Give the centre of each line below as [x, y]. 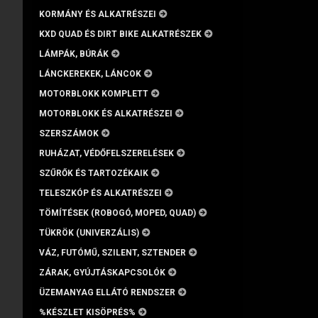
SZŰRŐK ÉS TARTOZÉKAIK [94, 173]
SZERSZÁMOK [69, 133]
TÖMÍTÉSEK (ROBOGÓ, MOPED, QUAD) [117, 213]
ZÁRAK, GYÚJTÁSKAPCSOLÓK [102, 273]
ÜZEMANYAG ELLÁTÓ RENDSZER [107, 292]
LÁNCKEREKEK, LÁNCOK [90, 74]
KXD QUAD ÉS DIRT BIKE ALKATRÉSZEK [120, 34]
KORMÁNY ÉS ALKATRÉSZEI [98, 14]
